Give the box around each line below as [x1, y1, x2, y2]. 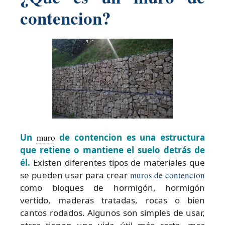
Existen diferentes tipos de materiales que [30, 157, 205, 169]
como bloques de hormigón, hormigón [20, 182, 205, 194]
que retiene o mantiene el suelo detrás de [20, 144, 205, 156]
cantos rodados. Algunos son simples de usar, [20, 207, 205, 219]
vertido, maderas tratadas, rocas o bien [20, 194, 205, 206]
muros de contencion [130, 169, 205, 181]
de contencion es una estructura [55, 132, 205, 144]
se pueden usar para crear [20, 169, 130, 181]
